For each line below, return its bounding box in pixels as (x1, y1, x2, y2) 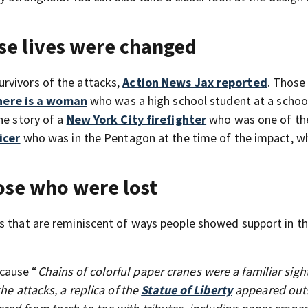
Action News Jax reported (122, 74, 267, 91)
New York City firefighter (66, 111, 207, 128)
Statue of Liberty (141, 282, 232, 298)
